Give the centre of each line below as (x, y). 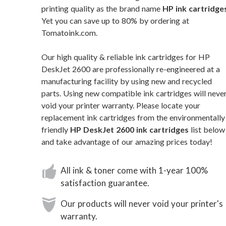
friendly (56, 130)
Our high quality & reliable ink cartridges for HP (126, 57)
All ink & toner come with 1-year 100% (134, 171)
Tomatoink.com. (69, 33)
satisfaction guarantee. (105, 183)
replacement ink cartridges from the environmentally (133, 118)
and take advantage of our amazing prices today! (127, 142)
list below (207, 130)
